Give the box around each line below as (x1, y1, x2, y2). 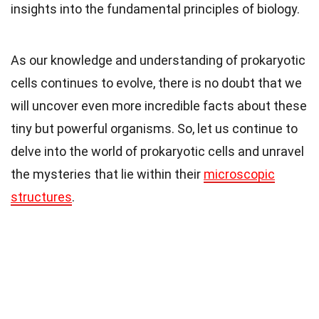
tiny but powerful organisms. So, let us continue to (11, 120, 298, 136)
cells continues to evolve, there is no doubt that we (11, 75, 302, 90)
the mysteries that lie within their (11, 166, 204, 182)
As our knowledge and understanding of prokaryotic (11, 52, 305, 68)
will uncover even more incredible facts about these (11, 98, 307, 113)
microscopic (204, 166, 275, 182)
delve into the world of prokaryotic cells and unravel (11, 143, 304, 159)
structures (11, 189, 72, 204)
